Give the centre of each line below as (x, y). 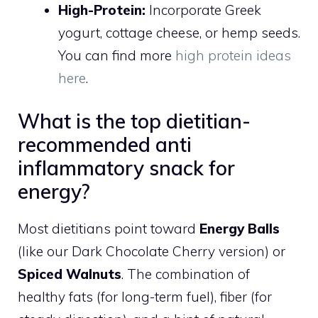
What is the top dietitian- (134, 121)
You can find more (117, 55)
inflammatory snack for (126, 168)
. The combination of (186, 274)
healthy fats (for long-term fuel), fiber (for (145, 297)
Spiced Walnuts (70, 274)
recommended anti (105, 145)
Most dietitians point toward (109, 229)
